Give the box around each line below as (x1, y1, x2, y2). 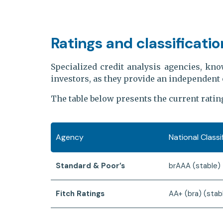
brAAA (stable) (169, 160, 221, 171)
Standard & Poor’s (56, 160, 125, 171)
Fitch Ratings (56, 188, 105, 199)
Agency (56, 131, 84, 142)
